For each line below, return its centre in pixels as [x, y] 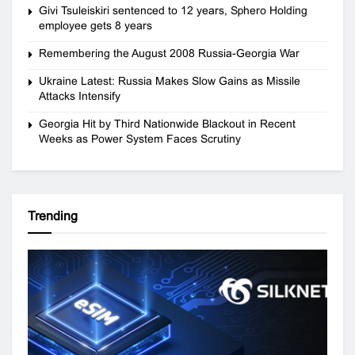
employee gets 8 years [95, 25]
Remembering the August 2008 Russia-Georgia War [169, 53]
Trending [53, 216]
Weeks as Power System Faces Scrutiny [140, 138]
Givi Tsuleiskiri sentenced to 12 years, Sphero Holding [173, 10]
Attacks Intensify [80, 95]
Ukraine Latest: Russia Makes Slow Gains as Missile [170, 80]
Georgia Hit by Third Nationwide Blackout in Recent [167, 123]
